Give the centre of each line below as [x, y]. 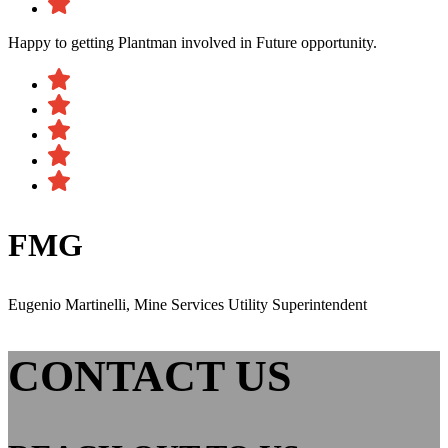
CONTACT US [149, 376]
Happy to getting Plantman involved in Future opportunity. [192, 43]
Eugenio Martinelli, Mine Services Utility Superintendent [187, 305]
